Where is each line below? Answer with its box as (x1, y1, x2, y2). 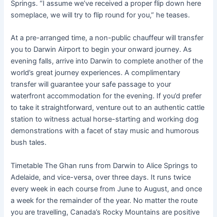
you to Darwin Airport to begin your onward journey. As (11, 45, 192, 54)
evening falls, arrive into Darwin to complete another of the (11, 57, 203, 66)
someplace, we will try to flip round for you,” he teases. (11, 11, 190, 20)
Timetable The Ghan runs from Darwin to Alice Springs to (11, 161, 198, 170)
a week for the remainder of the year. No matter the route (11, 196, 198, 205)
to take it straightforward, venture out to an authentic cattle (11, 103, 205, 112)
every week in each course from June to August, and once (11, 184, 202, 193)
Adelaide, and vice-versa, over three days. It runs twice (11, 172, 191, 182)
